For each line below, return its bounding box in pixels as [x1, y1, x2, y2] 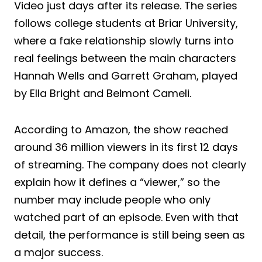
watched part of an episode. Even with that [14, 209, 239, 225]
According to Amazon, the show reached [14, 122, 228, 137]
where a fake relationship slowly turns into [14, 33, 234, 48]
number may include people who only [14, 192, 211, 207]
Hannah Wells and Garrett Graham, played [14, 68, 237, 83]
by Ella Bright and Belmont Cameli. [14, 85, 191, 101]
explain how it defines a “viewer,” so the [14, 174, 220, 189]
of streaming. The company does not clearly [14, 157, 246, 172]
